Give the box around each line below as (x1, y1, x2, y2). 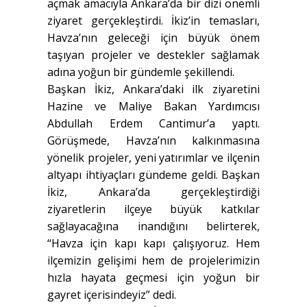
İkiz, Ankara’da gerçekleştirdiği (47, 184, 260, 200)
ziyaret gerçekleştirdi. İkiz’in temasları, (47, 13, 260, 29)
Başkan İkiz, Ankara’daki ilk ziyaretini (47, 82, 260, 97)
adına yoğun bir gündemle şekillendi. (47, 64, 234, 80)
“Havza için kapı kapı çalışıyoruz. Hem (47, 236, 260, 251)
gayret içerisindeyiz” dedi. (47, 287, 176, 303)
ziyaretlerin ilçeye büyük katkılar (47, 201, 260, 217)
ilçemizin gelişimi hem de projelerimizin (47, 253, 260, 269)
